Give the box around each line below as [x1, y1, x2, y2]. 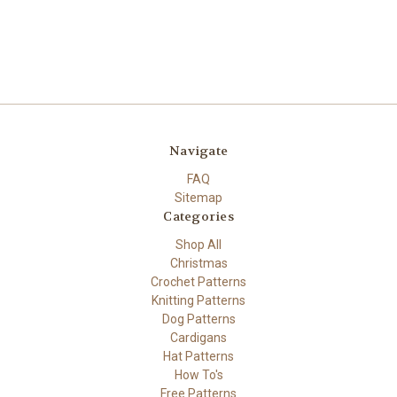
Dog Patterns [161, 312, 236, 327]
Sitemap [175, 191, 222, 206]
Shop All [175, 237, 222, 253]
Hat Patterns [163, 349, 234, 364]
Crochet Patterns [151, 275, 246, 290]
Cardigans [170, 331, 227, 346]
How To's [174, 368, 223, 383]
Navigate [169, 143, 228, 160]
